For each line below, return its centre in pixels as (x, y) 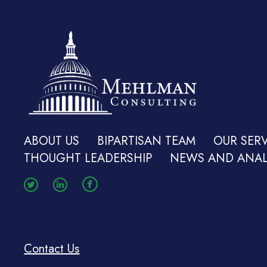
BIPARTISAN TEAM (147, 141)
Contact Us (52, 249)
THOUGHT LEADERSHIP (88, 158)
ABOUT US (52, 141)
